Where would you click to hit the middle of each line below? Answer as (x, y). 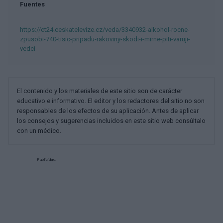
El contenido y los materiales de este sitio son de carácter (100, 91)
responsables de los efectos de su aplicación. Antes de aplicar (108, 111)
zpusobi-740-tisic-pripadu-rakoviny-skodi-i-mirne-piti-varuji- (105, 39)
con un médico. (39, 131)
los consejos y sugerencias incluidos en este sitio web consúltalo (111, 121)
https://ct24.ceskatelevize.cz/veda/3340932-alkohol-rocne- (105, 30)
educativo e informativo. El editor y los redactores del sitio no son (111, 101)
